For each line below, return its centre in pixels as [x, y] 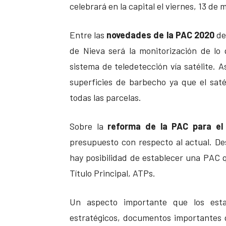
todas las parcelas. [105, 98]
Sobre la [89, 126]
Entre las [87, 35]
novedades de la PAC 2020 [159, 35]
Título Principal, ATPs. [112, 173]
